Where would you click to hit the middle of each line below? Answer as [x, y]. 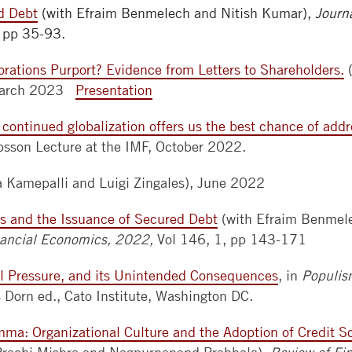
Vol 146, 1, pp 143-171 [232, 239]
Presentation [114, 90]
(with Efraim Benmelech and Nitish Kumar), [176, 13]
